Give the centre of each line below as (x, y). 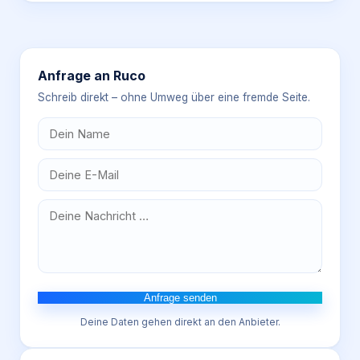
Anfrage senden (180, 298)
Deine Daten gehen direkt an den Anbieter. (180, 322)
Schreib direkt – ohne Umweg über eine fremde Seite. (174, 97)
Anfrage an (76, 76)
